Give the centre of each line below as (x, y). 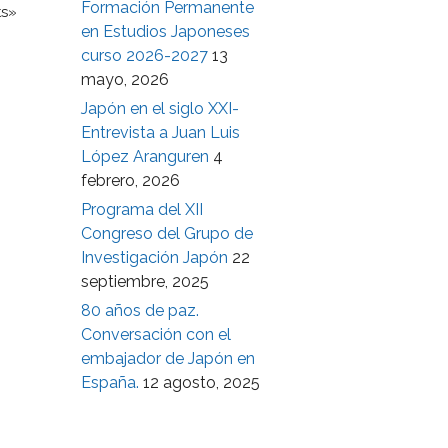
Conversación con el (156, 334)
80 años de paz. (140, 310)
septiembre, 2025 (145, 281)
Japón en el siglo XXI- (160, 108)
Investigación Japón (154, 257)
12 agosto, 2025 (201, 382)
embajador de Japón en (168, 358)
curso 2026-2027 (144, 55)
